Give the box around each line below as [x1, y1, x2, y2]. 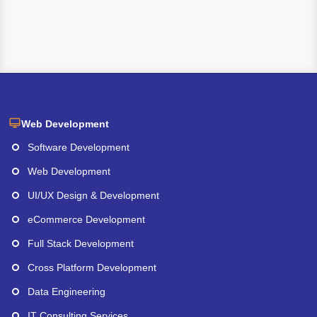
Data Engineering [28, 285, 105, 297]
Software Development [28, 141, 129, 153]
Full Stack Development [28, 237, 134, 249]
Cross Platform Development [28, 261, 156, 273]
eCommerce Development [28, 213, 145, 225]
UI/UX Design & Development [28, 189, 159, 201]
